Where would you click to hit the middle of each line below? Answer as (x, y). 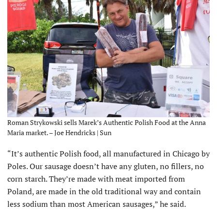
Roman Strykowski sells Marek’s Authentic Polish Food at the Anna (107, 122)
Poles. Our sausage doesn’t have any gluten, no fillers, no (106, 166)
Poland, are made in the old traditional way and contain (104, 191)
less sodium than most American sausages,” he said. (97, 204)
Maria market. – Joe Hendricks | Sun (59, 132)
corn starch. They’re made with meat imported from (96, 178)
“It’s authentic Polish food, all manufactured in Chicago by (108, 153)
